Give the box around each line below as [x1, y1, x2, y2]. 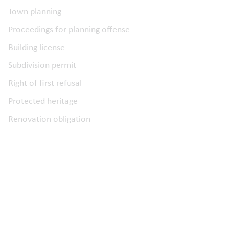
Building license [8, 41, 65, 53]
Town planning [8, 5, 61, 17]
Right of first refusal [8, 77, 82, 89]
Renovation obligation [8, 112, 90, 125]
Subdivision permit [8, 59, 76, 71]
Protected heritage [8, 95, 78, 107]
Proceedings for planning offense [8, 23, 130, 35]
